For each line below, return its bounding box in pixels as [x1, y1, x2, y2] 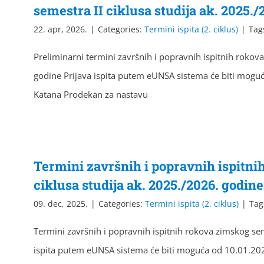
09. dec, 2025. [34, 198, 88, 209]
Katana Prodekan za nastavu [34, 88, 148, 100]
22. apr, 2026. [34, 24, 87, 35]
